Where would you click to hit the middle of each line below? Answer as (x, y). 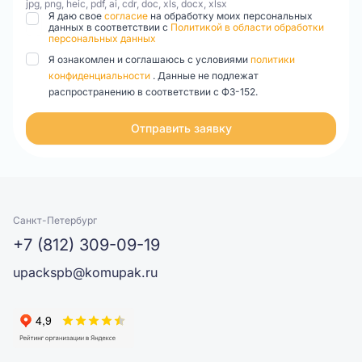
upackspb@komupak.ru (85, 272)
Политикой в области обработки (247, 27)
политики (273, 59)
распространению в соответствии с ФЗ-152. (153, 92)
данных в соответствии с (109, 27)
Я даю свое (76, 16)
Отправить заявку (181, 128)
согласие (127, 16)
